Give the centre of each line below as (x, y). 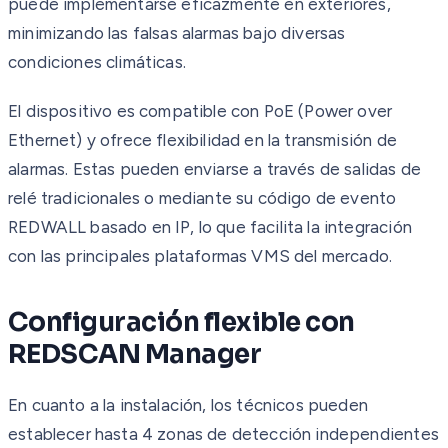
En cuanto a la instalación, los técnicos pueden (188, 404)
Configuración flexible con (181, 322)
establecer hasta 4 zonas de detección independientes (223, 433)
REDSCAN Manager (135, 354)
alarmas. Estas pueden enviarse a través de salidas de (215, 168)
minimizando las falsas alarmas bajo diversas (177, 32)
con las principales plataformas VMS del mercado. (200, 255)
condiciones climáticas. (97, 61)
